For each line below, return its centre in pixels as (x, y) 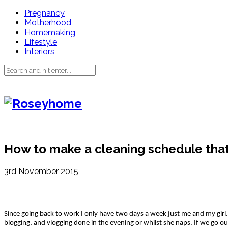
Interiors (39, 52)
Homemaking (50, 32)
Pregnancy (45, 13)
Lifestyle (41, 42)
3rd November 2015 (41, 171)
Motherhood (48, 23)
